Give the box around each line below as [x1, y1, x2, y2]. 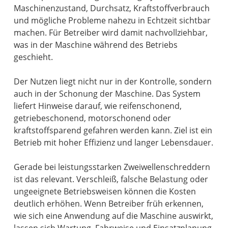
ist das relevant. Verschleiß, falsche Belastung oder [14, 173, 209, 185]
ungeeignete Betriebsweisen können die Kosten [14, 185, 196, 197]
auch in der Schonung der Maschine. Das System [14, 88, 201, 99]
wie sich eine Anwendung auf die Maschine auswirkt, [14, 210, 214, 221]
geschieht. [14, 51, 53, 63]
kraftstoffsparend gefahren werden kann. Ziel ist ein [14, 124, 213, 136]
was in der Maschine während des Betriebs [14, 39, 178, 50]
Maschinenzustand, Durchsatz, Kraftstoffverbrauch [14, 2, 210, 14]
